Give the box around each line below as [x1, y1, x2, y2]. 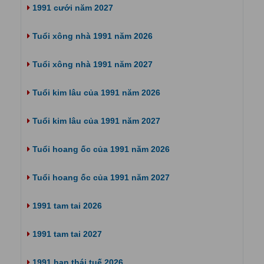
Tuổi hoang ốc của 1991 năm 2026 [30, 144, 170, 154]
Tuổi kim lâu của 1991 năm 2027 [30, 116, 160, 126]
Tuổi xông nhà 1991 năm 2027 [30, 60, 153, 69]
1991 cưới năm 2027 [30, 3, 113, 12]
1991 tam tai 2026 [30, 201, 102, 210]
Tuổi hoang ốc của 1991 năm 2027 [30, 173, 170, 182]
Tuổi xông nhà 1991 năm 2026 [30, 31, 153, 41]
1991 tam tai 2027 [30, 229, 102, 239]
